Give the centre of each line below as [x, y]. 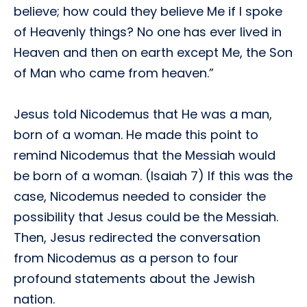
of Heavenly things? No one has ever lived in [148, 32]
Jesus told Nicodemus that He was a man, [143, 114]
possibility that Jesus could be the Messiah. [146, 217]
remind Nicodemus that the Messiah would [145, 155]
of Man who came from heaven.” [114, 73]
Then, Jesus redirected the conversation [137, 237]
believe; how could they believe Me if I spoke [148, 11]
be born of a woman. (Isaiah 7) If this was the [153, 176]
